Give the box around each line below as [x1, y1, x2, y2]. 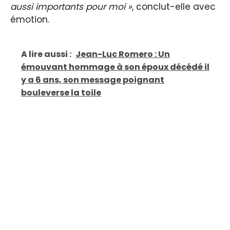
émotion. [10, 13, 49, 26]
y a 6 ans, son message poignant [21, 74, 164, 86]
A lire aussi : [21, 48, 71, 61]
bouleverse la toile [21, 87, 101, 99]
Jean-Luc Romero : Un [75, 48, 170, 61]
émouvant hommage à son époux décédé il [21, 61, 209, 73]
